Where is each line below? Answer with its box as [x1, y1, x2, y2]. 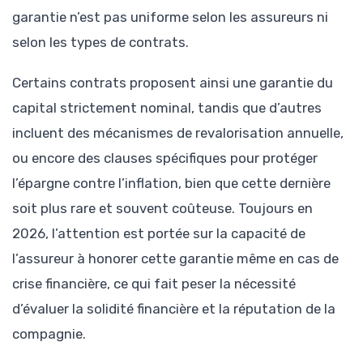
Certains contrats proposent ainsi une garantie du [12, 75, 333, 92]
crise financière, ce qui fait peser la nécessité [12, 275, 296, 293]
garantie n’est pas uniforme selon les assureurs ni [12, 9, 328, 26]
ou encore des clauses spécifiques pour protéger [12, 150, 318, 167]
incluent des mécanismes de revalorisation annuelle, [12, 125, 344, 142]
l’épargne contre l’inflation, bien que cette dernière [12, 175, 331, 192]
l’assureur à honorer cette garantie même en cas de [12, 250, 339, 267]
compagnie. [12, 326, 86, 343]
